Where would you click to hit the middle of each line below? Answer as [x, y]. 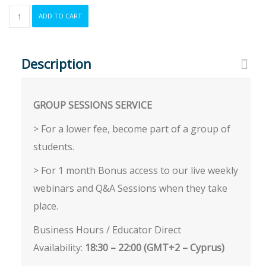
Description [56, 64]
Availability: [59, 248]
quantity [23, 129]
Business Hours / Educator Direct [107, 230]
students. [54, 147]
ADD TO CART [60, 16]
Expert [20, 93]
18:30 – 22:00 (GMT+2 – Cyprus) [155, 248]
